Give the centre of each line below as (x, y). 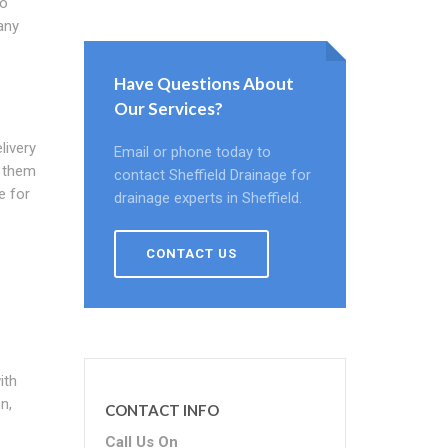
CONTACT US (191, 253)
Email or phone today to (192, 152)
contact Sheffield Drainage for (212, 175)
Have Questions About (203, 83)
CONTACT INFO (161, 410)
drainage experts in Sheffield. (207, 198)
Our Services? (168, 108)
